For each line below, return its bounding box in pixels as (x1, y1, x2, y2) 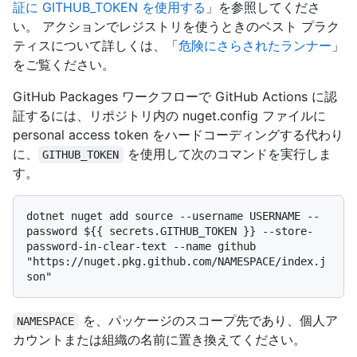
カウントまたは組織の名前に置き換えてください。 (13, 331, 306, 348)
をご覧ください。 (13, 57, 115, 73)
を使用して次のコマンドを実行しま (123, 146, 331, 163)
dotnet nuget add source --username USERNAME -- (26, 210, 320, 223)
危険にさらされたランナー (178, 37, 331, 54)
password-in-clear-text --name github (26, 240, 256, 253)
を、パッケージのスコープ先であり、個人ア (78, 312, 338, 329)
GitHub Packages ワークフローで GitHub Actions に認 (13, 88, 337, 105)
